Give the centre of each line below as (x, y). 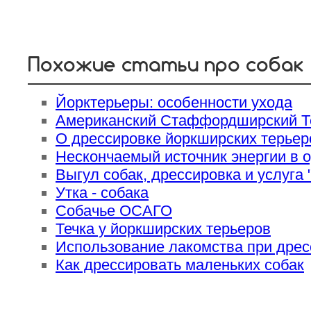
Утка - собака (102, 192)
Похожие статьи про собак (166, 64)
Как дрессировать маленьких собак (180, 264)
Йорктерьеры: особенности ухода (174, 102)
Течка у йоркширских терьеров (163, 228)
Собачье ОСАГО (114, 210)
